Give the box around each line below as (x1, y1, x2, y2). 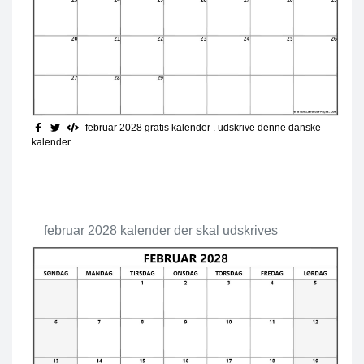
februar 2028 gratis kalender (83, 122, 213, 134)
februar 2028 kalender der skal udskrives (44, 223, 278, 238)
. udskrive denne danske (213, 122, 321, 134)
